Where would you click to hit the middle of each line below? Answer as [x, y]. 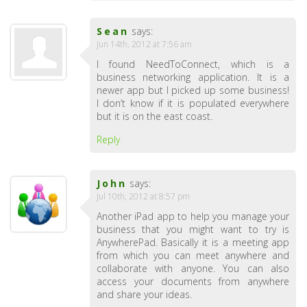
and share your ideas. [144, 294]
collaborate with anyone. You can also [193, 268]
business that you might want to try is [193, 229]
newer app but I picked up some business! [193, 90]
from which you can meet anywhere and [193, 255]
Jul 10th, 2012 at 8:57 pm [143, 196]
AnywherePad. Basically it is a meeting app [193, 242]
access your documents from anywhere [193, 281]
